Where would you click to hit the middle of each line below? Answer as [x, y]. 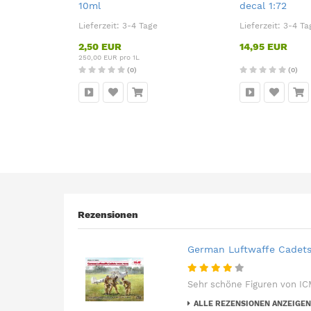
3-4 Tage [140, 26]
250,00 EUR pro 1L [109, 57]
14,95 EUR [263, 47]
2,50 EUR [100, 47]
